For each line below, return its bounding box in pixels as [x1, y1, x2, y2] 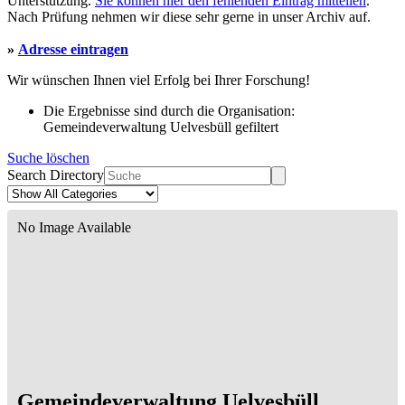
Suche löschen [7, 150, 89, 166]
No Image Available [17, 220, 131, 236]
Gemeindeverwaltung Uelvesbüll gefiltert [43, 119, 278, 136]
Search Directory [7, 167, 104, 184]
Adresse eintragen [18, 42, 128, 58]
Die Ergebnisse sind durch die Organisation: [43, 103, 295, 119]
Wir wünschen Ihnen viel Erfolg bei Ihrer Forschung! [7, 72, 310, 89]
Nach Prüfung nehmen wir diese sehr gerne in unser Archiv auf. [7, 9, 371, 25]
